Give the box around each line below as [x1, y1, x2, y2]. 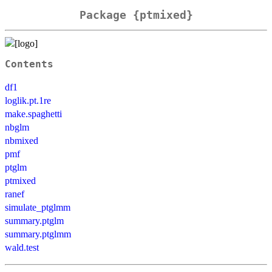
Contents [5, 58, 53, 70]
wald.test [5, 242, 39, 253]
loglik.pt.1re [5, 95, 51, 106]
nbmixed [5, 135, 38, 146]
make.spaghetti [5, 108, 62, 119]
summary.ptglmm [5, 228, 71, 239]
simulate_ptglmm [5, 202, 70, 212]
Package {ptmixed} [79, 8, 193, 22]
